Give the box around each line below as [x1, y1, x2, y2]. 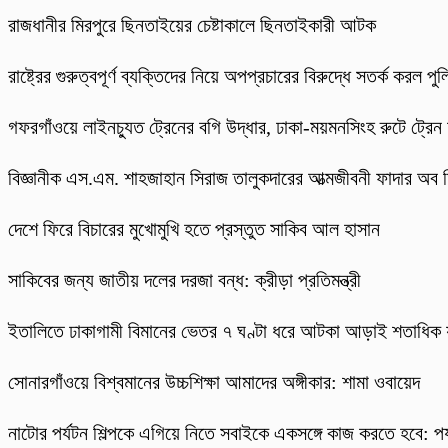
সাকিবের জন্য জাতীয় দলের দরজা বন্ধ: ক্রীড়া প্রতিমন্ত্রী [8, 269, 361, 292]
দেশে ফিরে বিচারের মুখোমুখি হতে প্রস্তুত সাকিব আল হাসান [8, 218, 380, 241]
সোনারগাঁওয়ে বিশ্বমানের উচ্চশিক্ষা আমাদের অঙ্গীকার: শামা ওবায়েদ [8, 371, 420, 394]
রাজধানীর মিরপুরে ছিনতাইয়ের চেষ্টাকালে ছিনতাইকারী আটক [8, 14, 376, 37]
